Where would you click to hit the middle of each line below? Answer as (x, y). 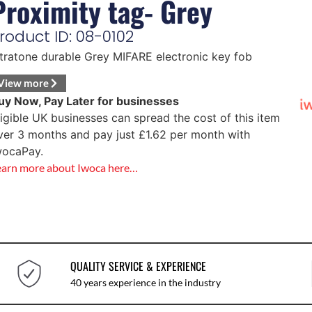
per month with (208, 135)
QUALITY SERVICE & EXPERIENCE (138, 266)
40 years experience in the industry (145, 283)
